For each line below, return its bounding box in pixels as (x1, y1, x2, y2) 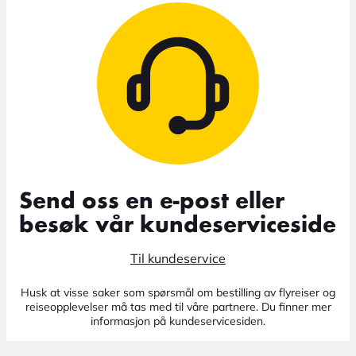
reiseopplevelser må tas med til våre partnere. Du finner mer (25, 299, 331, 314)
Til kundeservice (130, 250, 226, 266)
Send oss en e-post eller (19, 189, 284, 214)
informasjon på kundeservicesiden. (91, 313, 265, 328)
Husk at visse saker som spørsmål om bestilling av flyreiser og (21, 284, 335, 300)
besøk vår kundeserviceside (19, 213, 336, 238)
